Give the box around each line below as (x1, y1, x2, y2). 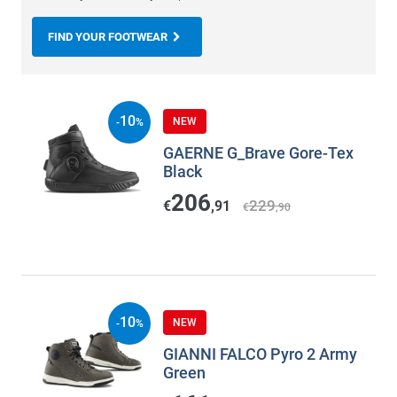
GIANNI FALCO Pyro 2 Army (163, 345, 357, 364)
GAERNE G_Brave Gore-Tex (163, 144, 354, 163)
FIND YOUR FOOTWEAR (48, 30, 170, 44)
